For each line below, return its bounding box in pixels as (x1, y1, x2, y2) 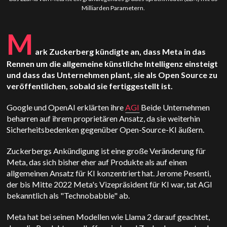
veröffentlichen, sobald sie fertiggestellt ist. (7, 81, 173, 91)
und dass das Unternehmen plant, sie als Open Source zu (7, 70, 218, 80)
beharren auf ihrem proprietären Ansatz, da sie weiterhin (7, 113, 201, 123)
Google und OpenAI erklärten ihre (7, 102, 126, 112)
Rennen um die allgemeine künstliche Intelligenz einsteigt (7, 59, 218, 68)
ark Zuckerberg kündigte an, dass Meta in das (35, 47, 206, 56)
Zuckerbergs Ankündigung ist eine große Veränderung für (7, 146, 206, 156)
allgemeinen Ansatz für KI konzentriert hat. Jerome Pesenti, (7, 168, 211, 178)
